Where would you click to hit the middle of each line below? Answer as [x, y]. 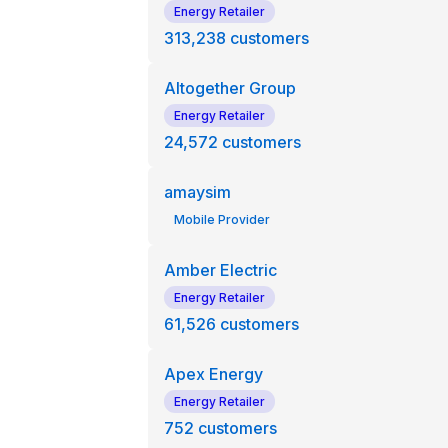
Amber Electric [220, 270]
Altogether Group [229, 88]
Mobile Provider [221, 219]
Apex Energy [213, 374]
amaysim [197, 192]
